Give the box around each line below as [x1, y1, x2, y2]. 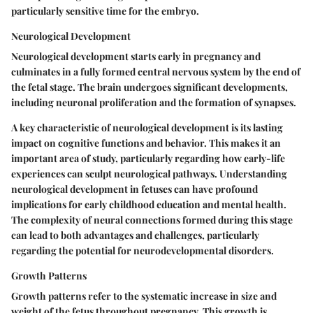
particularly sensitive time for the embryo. [11, 3, 199, 17]
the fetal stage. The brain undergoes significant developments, [11, 80, 288, 94]
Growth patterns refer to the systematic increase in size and [11, 289, 277, 303]
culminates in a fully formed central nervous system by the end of [11, 64, 300, 78]
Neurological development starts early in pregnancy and [11, 49, 261, 63]
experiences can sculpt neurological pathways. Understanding [11, 166, 287, 180]
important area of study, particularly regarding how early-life [11, 151, 285, 165]
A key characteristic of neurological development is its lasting [11, 120, 283, 134]
